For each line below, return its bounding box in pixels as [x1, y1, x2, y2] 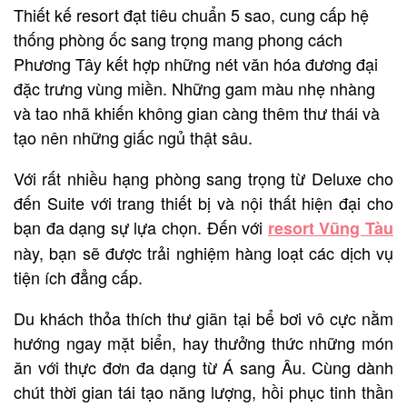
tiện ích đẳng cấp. [14, 265, 143, 290]
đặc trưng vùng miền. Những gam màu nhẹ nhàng [14, 76, 375, 101]
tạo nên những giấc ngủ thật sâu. [14, 125, 253, 150]
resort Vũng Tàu [267, 216, 394, 241]
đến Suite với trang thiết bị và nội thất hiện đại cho [14, 191, 393, 215]
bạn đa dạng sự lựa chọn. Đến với [14, 215, 268, 240]
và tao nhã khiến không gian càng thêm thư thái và [14, 101, 380, 125]
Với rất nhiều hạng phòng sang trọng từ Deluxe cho [14, 166, 393, 191]
